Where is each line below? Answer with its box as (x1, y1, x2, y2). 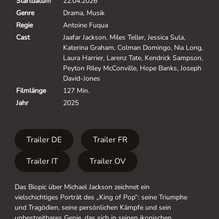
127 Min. (63, 86, 89, 95)
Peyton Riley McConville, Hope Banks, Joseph (63, 63, 201, 73)
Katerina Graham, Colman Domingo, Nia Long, (63, 43, 203, 52)
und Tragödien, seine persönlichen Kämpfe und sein (15, 202, 171, 212)
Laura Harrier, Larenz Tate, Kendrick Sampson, (63, 53, 203, 63)
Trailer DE (26, 134, 62, 145)
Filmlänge (16, 86, 46, 95)
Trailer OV (89, 155, 126, 167)
